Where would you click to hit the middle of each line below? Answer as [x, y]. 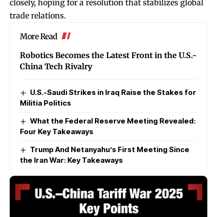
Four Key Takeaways [57, 131]
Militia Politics [46, 103]
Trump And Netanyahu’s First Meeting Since [110, 149]
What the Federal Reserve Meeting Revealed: [113, 121]
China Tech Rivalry [56, 66]
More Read [39, 36]
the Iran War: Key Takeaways [71, 160]
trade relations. [38, 15]
